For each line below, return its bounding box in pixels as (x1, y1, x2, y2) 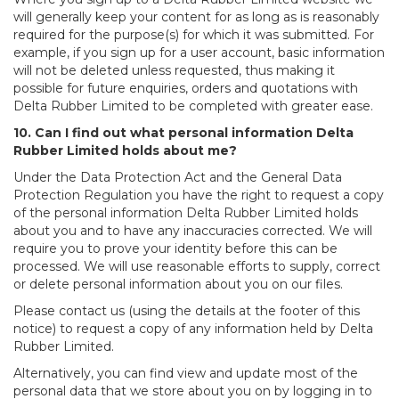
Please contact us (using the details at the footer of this (13, 303, 360, 320)
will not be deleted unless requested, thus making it (13, 62, 335, 79)
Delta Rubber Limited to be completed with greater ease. (13, 98, 373, 115)
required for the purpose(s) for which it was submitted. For (13, 27, 374, 44)
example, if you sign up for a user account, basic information (13, 45, 385, 61)
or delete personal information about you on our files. (13, 276, 343, 293)
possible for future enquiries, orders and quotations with (13, 80, 358, 97)
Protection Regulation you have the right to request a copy (13, 187, 384, 204)
